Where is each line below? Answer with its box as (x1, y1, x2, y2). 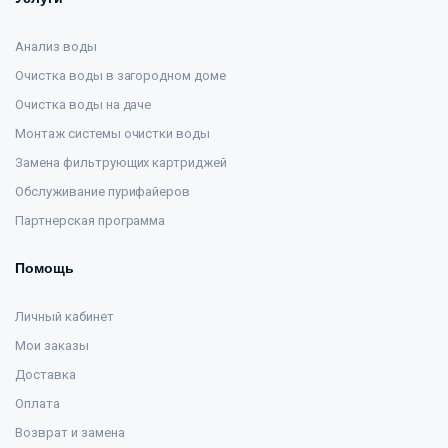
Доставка (15, 367, 76, 382)
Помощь (15, 260, 74, 276)
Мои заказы (15, 338, 89, 353)
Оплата (15, 396, 60, 411)
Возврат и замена (15, 425, 125, 440)
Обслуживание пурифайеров (15, 184, 191, 199)
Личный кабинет (15, 309, 114, 324)
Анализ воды (15, 39, 97, 54)
